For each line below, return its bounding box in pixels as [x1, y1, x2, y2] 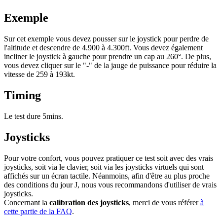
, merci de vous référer [129, 198, 200, 207]
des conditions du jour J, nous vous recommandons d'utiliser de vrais [4, 180, 217, 189]
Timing [4, 89, 41, 102]
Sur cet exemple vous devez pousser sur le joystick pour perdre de [4, 35, 209, 43]
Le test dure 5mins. [4, 112, 63, 121]
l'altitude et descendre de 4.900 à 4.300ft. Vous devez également [4, 43, 203, 52]
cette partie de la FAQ [4, 207, 72, 216]
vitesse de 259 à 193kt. [4, 70, 75, 79]
